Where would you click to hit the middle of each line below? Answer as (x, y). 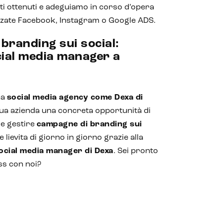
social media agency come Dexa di (75, 98)
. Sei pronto (136, 151)
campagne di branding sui (89, 124)
